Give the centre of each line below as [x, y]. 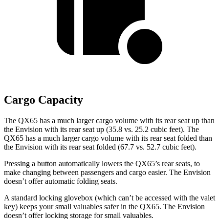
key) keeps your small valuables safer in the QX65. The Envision [104, 207]
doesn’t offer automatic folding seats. [61, 181]
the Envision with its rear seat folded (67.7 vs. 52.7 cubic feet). [100, 147]
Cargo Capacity [44, 100]
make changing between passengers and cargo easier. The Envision [107, 173]
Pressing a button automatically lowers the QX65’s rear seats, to [102, 164]
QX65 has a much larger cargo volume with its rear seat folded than [108, 138]
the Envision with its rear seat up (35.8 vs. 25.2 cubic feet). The [101, 130]
